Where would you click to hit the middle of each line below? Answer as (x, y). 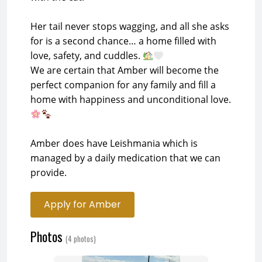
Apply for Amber (82, 204)
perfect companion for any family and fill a (123, 85)
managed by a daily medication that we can (125, 158)
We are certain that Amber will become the (125, 70)
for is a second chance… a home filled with (123, 41)
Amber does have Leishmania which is (114, 143)
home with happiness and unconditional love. (131, 99)
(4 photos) (81, 239)
